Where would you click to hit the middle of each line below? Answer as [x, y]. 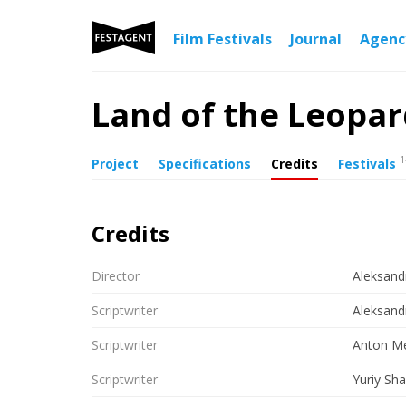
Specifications [205, 163]
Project [115, 163]
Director [116, 276]
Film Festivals [222, 39]
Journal [316, 39]
